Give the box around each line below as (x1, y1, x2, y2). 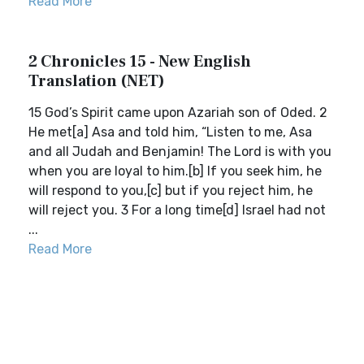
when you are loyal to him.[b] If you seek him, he (28, 163, 322, 179)
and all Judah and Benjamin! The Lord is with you (28, 144, 331, 159)
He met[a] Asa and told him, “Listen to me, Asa (28, 124, 312, 140)
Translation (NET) (28, 71, 165, 92)
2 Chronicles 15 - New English (28, 51, 251, 72)
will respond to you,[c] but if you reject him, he (28, 183, 313, 198)
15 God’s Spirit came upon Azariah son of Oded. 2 (28, 105, 327, 120)
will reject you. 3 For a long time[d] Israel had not (28, 202, 326, 218)
